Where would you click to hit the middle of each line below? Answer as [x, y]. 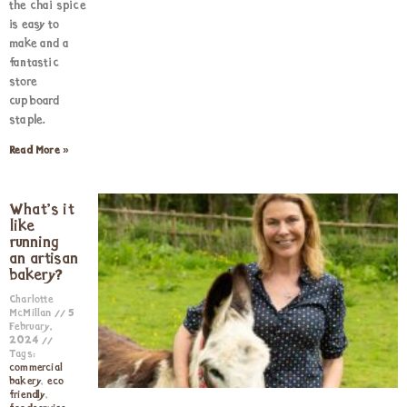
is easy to [35, 25]
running [35, 243]
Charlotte [31, 300]
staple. [28, 120]
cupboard [35, 101]
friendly [27, 395]
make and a [39, 44]
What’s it [42, 210]
